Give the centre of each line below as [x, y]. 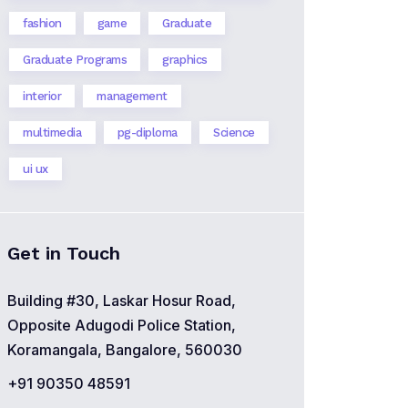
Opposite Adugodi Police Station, [122, 325]
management [132, 96]
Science [234, 133]
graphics [185, 60]
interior [42, 96]
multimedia [52, 133]
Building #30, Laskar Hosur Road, [122, 301]
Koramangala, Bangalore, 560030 [125, 350]
